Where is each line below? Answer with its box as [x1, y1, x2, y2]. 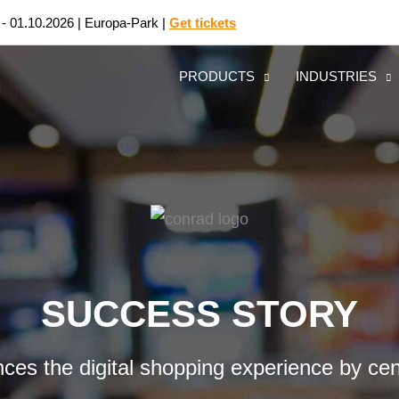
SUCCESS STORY [41, 293, 358, 335]
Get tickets [169, 14, 236, 30]
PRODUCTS [179, 69, 255, 85]
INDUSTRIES [296, 69, 377, 85]
